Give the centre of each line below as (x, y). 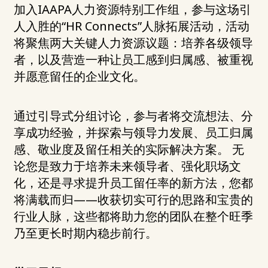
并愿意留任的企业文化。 (80, 76)
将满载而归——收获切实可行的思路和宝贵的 (133, 199)
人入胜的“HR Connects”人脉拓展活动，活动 (132, 26)
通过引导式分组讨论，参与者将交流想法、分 (133, 115)
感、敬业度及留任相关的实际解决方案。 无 (129, 149)
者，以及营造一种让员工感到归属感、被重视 (133, 59)
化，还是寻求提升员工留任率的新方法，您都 (133, 182)
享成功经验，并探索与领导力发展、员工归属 (133, 132)
